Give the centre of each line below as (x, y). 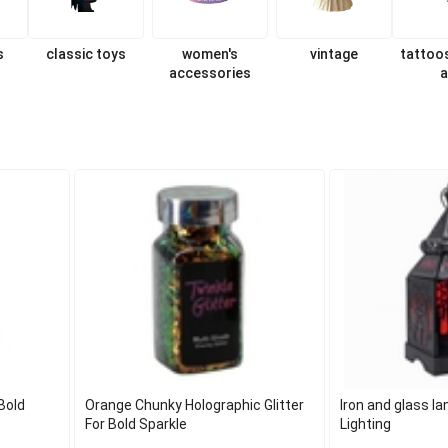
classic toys (86, 54)
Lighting (365, 424)
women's (209, 54)
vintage (333, 54)
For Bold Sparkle (136, 424)
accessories (209, 73)
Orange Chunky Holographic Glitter (195, 405)
